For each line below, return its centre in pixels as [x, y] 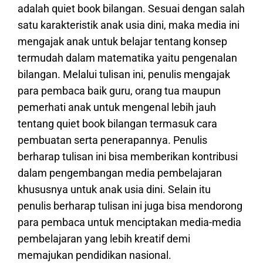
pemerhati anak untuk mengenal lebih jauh [117, 107]
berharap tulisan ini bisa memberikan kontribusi [128, 157]
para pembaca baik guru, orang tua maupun [119, 91]
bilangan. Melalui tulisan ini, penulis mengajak [124, 75]
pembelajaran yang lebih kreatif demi [104, 239]
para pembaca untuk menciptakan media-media [129, 222]
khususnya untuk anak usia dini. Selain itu [114, 190]
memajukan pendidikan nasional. [95, 255]
